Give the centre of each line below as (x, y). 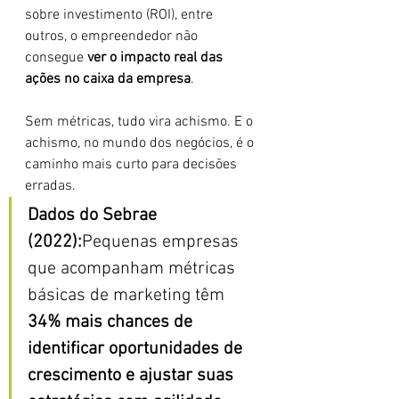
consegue (56, 58)
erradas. (50, 186)
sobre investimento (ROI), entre (121, 15)
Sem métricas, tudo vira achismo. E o (141, 122)
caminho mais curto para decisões (133, 165)
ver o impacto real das (157, 58)
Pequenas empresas (163, 242)
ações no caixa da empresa (108, 79)
